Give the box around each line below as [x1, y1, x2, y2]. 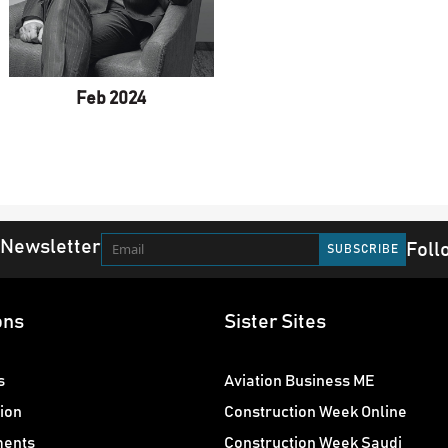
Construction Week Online [224, 404, 407, 421]
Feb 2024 [76, 90, 147, 109]
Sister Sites [224, 312, 326, 333]
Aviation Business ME [224, 373, 375, 390]
